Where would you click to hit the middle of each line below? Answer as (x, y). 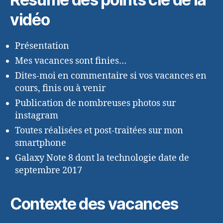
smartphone (41, 143)
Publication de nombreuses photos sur (95, 103)
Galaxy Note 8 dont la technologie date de (102, 158)
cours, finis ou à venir (60, 88)
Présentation (42, 46)
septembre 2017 (49, 170)
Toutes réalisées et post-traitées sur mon (99, 130)
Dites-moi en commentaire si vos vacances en (111, 76)
